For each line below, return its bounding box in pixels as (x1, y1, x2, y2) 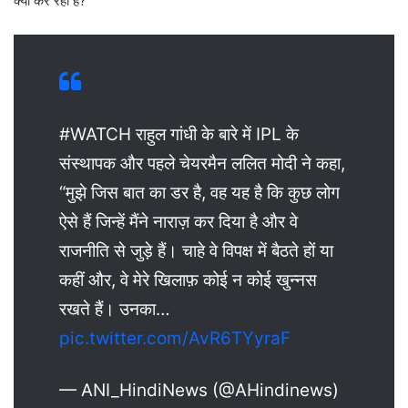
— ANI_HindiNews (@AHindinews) (59, 379, 339, 401)
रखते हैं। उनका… (59, 298, 170, 320)
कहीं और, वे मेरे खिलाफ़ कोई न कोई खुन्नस (59, 269, 317, 291)
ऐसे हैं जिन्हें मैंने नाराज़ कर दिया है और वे (59, 210, 298, 232)
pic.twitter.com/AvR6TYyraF (59, 327, 291, 349)
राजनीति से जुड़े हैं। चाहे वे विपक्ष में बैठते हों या (59, 240, 333, 261)
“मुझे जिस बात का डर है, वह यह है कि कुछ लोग (59, 181, 340, 203)
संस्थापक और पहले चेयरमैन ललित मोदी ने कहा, (59, 152, 345, 174)
